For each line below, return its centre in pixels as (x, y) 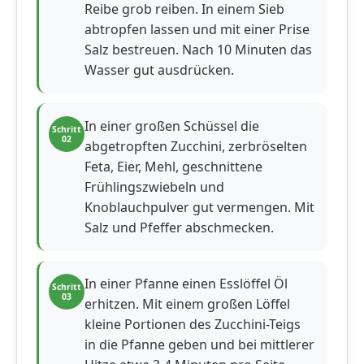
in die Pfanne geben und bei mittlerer (199, 345)
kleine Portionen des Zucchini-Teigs (193, 325)
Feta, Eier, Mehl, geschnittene (173, 167)
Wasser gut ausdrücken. (159, 70)
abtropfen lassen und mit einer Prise (197, 30)
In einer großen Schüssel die (172, 126)
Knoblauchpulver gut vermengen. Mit (199, 208)
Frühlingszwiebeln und (154, 187)
